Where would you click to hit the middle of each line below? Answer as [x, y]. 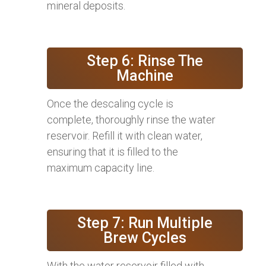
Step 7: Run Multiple [145, 223]
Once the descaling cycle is [110, 103]
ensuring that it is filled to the [113, 151]
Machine [145, 75]
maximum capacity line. [101, 167]
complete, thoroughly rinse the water [131, 119]
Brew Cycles [145, 237]
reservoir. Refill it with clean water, [125, 135]
